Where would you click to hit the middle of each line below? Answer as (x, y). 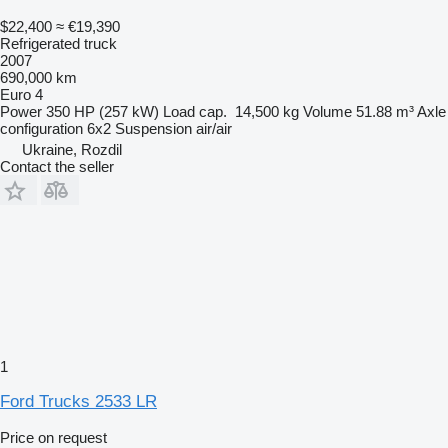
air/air (214, 128)
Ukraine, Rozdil (72, 149)
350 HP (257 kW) (102, 111)
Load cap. (195, 111)
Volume (327, 111)
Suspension (153, 128)
